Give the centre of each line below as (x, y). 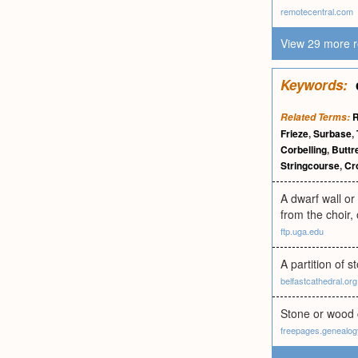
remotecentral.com (317, 11)
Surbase (332, 133)
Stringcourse (310, 165)
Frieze (294, 133)
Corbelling (304, 149)
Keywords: (314, 85)
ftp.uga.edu (302, 231)
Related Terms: (315, 117)
